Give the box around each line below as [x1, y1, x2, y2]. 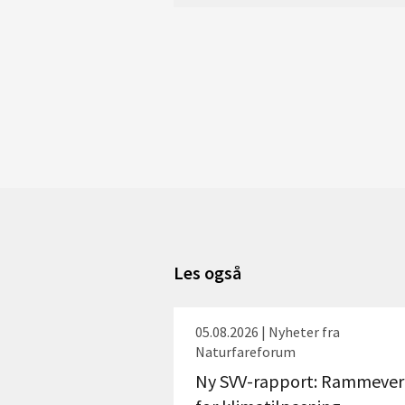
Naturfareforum [195, 343, 296, 361]
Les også [174, 261, 241, 284]
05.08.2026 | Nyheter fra [195, 323, 340, 341]
